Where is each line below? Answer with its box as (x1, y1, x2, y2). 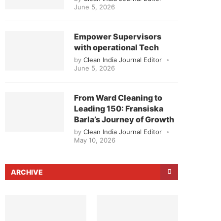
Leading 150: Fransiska (74, 103, 163, 113)
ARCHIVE (11, 167, 43, 176)
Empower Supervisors (74, 31, 161, 41)
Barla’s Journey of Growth (74, 114, 174, 124)
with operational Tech (74, 42, 159, 52)
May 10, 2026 (74, 136, 115, 144)
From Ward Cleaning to (74, 92, 162, 103)
